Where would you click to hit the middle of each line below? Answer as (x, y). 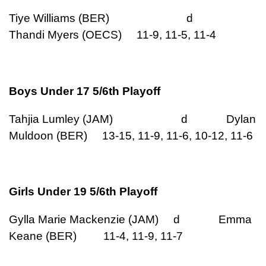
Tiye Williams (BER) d (119, 18)
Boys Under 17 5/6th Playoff (85, 91)
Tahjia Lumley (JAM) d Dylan (132, 119)
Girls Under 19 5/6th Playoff (83, 192)
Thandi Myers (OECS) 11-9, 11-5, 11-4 (113, 35)
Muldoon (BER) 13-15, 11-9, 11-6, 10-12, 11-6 (131, 135)
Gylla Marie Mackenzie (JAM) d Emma (130, 220)
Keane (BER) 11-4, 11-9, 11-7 (96, 236)
